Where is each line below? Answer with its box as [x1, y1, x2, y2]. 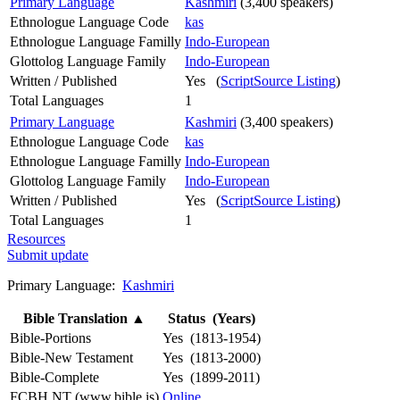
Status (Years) [168, 310, 255, 326]
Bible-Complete [10, 369, 99, 385]
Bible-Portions [10, 329, 91, 346]
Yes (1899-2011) [162, 369, 260, 385]
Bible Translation [23, 310, 131, 326]
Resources [7, 230, 65, 246]
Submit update [7, 246, 88, 262]
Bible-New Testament [10, 349, 133, 365]
